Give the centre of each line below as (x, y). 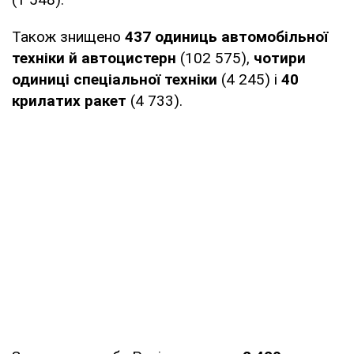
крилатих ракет (71, 100)
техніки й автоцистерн (96, 58)
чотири (278, 58)
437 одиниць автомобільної (226, 36)
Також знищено (68, 36)
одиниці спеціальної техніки (117, 79)
